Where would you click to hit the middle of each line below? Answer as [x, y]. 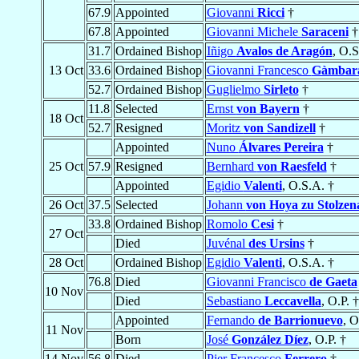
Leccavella [292, 301]
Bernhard [232, 167]
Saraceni [325, 32]
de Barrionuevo [300, 321]
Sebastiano [235, 301]
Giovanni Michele [254, 32]
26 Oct [66, 205]
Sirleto [281, 90]
